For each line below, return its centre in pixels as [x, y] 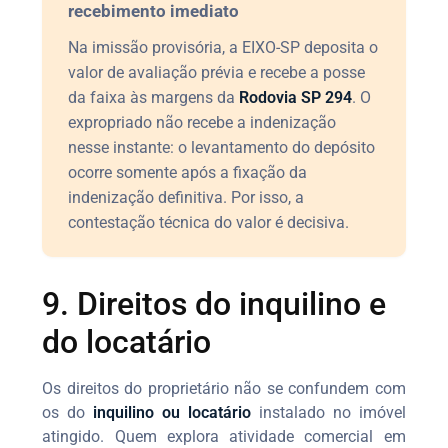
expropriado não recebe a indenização [202, 122]
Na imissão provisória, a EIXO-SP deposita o [223, 47]
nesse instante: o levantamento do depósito [222, 147]
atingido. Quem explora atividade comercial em [224, 436]
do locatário [127, 341]
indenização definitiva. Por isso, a [186, 197]
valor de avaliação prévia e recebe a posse [217, 72]
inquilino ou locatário [172, 412]
